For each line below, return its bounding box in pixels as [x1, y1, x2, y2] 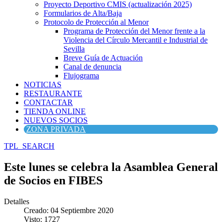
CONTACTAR [24, 98, 73, 107]
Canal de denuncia [63, 62, 121, 71]
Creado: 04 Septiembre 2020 [24, 206, 113, 215]
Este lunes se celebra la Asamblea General [4, 160, 218, 173]
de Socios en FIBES [4, 173, 103, 187]
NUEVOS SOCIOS [24, 116, 88, 124]
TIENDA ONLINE [24, 107, 86, 115]
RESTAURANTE [24, 89, 82, 98]
